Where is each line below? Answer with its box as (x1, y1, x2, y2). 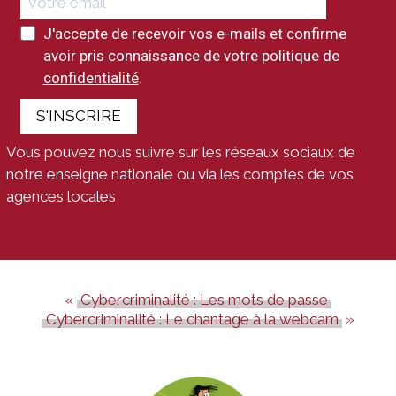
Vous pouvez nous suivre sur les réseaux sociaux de (6, 142, 355, 161)
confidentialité (42, 68, 139, 87)
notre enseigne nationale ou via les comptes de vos (6, 164, 354, 183)
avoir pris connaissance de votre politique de (42, 46, 339, 65)
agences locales (6, 187, 116, 205)
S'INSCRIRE (36, 107, 121, 126)
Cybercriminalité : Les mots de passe (80, 291, 328, 309)
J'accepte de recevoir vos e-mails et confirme (42, 24, 346, 42)
